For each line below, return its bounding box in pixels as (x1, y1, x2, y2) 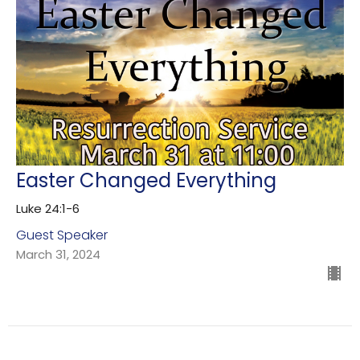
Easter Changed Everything (16, 166, 276, 194)
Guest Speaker (16, 225, 108, 244)
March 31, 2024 (16, 245, 100, 263)
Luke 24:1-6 (16, 199, 80, 217)
